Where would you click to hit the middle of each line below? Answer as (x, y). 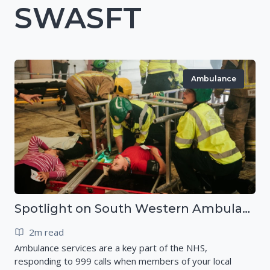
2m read (46, 232)
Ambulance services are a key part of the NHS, (111, 247)
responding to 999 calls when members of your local (123, 261)
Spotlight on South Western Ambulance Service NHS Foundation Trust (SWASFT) (246, 208)
